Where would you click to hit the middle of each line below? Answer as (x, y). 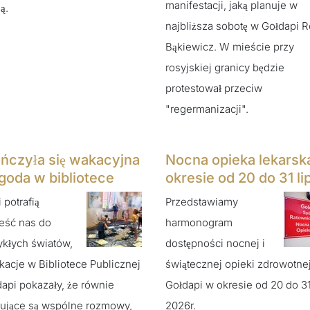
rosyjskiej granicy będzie (225, 67)
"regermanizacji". (208, 109)
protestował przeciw (214, 88)
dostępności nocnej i (215, 244)
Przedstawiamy (202, 202)
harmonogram (199, 223)
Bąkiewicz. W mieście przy (230, 46)
